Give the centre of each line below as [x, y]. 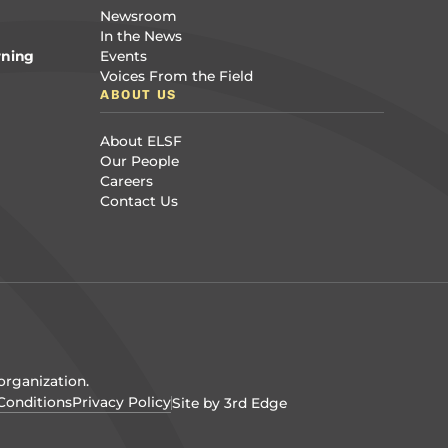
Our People [139, 160]
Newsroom [138, 16]
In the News [140, 36]
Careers [126, 180]
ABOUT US [138, 95]
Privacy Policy [122, 402]
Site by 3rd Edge [230, 402]
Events [123, 56]
